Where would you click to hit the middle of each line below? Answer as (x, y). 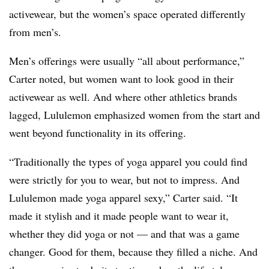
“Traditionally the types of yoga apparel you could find (128, 162)
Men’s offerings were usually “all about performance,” (127, 61)
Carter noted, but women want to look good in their (121, 79)
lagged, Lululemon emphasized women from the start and (134, 115)
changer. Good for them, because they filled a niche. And (133, 252)
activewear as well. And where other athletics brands (123, 97)
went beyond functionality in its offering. (99, 133)
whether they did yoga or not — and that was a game (124, 234)
